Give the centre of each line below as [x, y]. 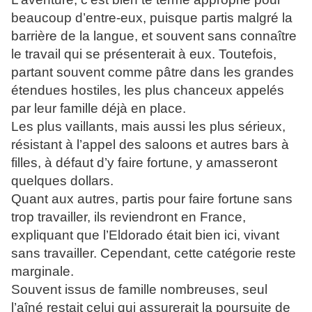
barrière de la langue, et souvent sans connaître [154, 36]
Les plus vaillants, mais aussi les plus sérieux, [148, 127]
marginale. [42, 272]
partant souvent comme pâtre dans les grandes [153, 72]
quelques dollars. [62, 181]
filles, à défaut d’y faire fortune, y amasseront [144, 163]
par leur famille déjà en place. [99, 109]
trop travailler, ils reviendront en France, [128, 217]
